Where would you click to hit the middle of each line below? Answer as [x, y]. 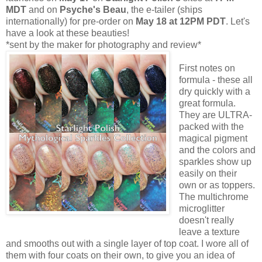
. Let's [238, 21]
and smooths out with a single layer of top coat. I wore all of [127, 243]
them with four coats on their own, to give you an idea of [120, 255]
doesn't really [206, 220]
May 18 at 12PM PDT [181, 21]
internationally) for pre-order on [71, 21]
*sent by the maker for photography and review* [104, 44]
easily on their [208, 173]
